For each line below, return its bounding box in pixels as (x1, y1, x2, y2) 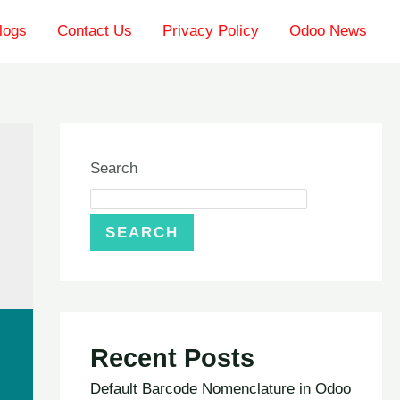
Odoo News (289, 22, 367, 39)
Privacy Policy (162, 22, 259, 39)
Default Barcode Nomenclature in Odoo (89, 379, 351, 397)
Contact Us (57, 22, 132, 39)
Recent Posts (89, 343, 254, 372)
